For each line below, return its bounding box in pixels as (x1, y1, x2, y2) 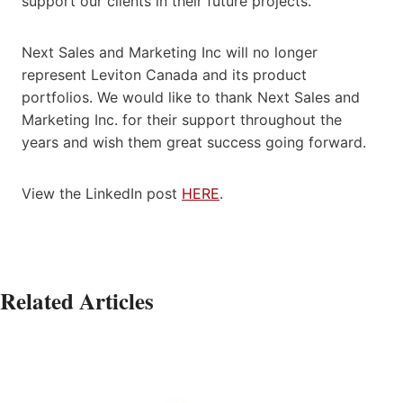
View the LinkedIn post (22, 184, 182, 202)
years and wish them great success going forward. (22, 132, 366, 151)
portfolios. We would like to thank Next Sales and (22, 87, 360, 106)
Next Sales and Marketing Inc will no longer (22, 42, 318, 61)
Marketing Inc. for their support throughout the (22, 110, 342, 129)
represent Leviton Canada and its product (22, 65, 307, 84)
